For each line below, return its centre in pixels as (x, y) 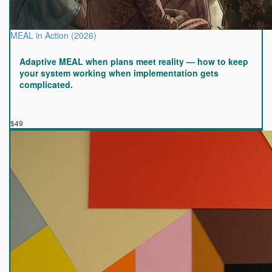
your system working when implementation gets (119, 73)
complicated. (46, 84)
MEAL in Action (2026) (53, 35)
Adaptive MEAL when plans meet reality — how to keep (134, 61)
